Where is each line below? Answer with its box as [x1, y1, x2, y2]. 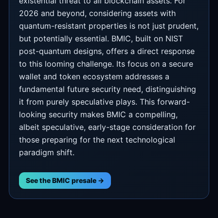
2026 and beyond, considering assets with [19, 8, 176, 18]
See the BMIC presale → [26, 176, 104, 184]
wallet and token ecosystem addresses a [19, 72, 169, 81]
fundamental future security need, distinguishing [19, 84, 196, 94]
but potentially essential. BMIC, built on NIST [19, 34, 183, 43]
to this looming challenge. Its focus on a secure [19, 59, 193, 69]
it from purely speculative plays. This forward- [19, 97, 190, 107]
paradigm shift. [19, 147, 74, 157]
